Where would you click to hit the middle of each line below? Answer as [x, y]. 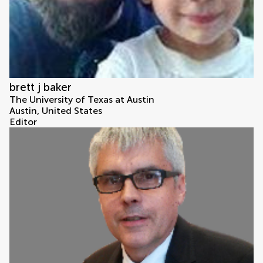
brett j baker [42, 87]
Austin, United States [56, 111]
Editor [23, 122]
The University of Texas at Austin [82, 100]
